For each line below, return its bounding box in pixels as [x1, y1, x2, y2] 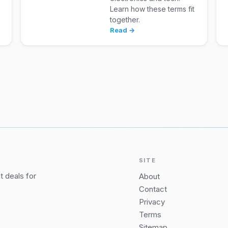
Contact [138, 184, 167, 194]
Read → [110, 26, 135, 35]
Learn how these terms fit [110, 5, 195, 14]
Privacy [138, 197, 165, 207]
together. [110, 15, 140, 24]
